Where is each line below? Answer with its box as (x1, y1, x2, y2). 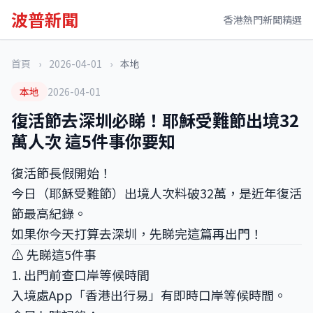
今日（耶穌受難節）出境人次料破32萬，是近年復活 (11, 184, 302, 202)
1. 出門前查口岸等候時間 (11, 265, 150, 284)
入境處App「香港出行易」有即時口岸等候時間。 (11, 286, 286, 304)
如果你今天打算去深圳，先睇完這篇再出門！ (11, 224, 263, 242)
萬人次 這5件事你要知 (11, 129, 175, 153)
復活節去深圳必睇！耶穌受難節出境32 (11, 108, 299, 132)
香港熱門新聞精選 (224, 13, 302, 27)
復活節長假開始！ (11, 163, 112, 182)
